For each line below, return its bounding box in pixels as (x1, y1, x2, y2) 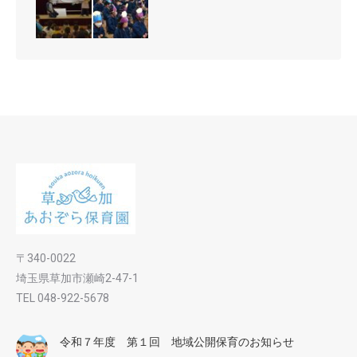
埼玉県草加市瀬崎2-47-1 (16, 272, 139, 285)
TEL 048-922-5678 (16, 292, 109, 305)
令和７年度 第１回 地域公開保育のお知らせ (60, 335, 294, 349)
